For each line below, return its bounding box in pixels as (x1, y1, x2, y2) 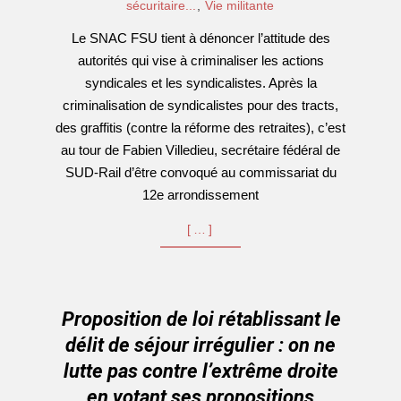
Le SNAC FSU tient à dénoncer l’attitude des (71, 30, 330, 46)
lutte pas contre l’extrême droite (63, 360, 338, 382)
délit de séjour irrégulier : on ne (65, 334, 336, 356)
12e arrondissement (142, 187, 259, 202)
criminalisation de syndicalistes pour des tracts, (63, 98, 338, 113)
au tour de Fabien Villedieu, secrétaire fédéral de (61, 142, 340, 158)
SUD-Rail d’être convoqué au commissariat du (64, 165, 337, 180)
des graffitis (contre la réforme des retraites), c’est (55, 120, 346, 135)
